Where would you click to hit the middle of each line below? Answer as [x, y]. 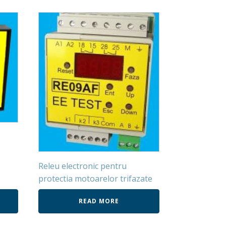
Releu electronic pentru [82, 166]
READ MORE [99, 201]
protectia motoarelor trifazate [95, 179]
